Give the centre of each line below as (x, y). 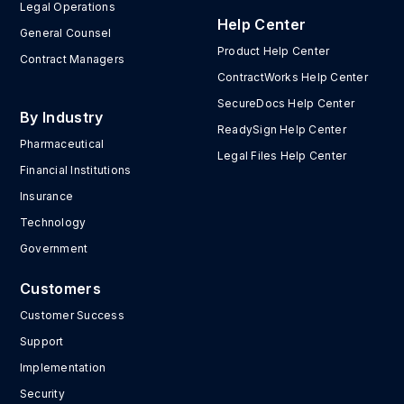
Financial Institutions (76, 170)
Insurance (47, 197)
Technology (53, 223)
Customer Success (72, 316)
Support (42, 342)
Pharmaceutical (62, 144)
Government (54, 249)
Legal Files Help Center (282, 156)
